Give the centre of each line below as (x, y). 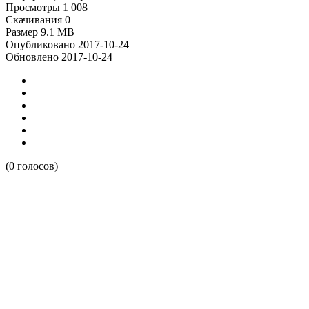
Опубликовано (40, 44)
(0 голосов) (32, 166)
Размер (22, 32)
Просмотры (33, 7)
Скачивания (34, 20)
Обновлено (32, 57)
